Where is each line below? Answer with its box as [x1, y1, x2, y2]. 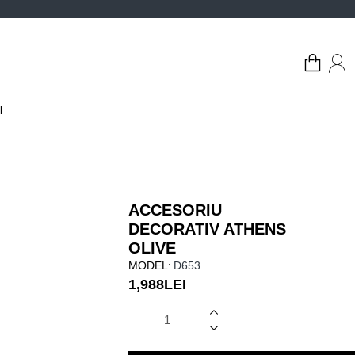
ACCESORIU [128, 201, 222, 219]
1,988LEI [128, 277, 186, 292]
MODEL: [128, 259, 171, 272]
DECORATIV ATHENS [128, 220, 286, 238]
